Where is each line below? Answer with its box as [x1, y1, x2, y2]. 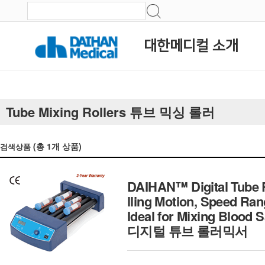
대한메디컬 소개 [144, 38, 238, 54]
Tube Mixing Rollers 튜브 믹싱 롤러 [6, 102, 215, 121]
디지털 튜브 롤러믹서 [127, 221, 248, 240]
